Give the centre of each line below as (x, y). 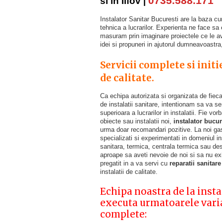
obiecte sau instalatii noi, (137, 121)
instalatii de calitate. (129, 172)
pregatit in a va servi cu (135, 163)
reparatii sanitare (195, 163)
